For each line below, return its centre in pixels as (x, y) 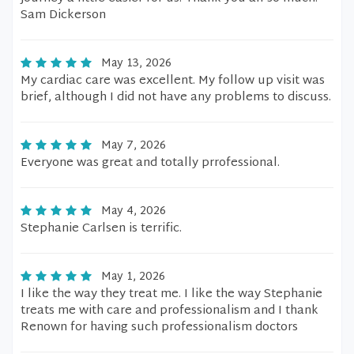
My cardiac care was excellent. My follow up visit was (173, 81)
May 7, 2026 (134, 146)
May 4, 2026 (134, 211)
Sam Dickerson (63, 15)
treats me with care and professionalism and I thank (169, 311)
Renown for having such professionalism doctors (159, 328)
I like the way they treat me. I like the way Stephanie (171, 294)
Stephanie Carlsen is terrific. (101, 229)
